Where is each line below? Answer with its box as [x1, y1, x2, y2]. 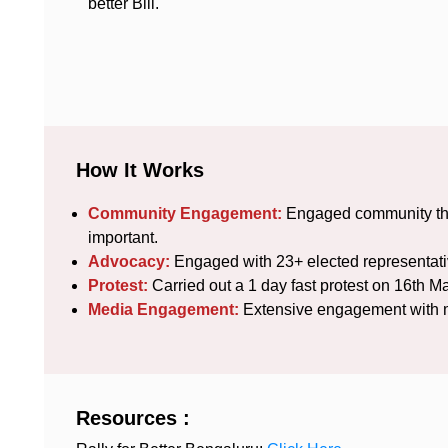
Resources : [76, 407, 190, 430]
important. [88, 229, 158, 247]
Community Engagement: [88, 205, 282, 223]
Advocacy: [88, 253, 170, 271]
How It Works [76, 159, 204, 182]
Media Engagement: [88, 301, 243, 319]
